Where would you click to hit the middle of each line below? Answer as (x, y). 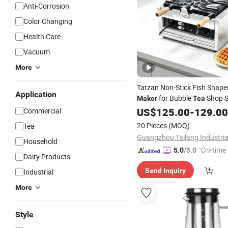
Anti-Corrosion (46, 6)
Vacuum (37, 52)
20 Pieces (152, 125)
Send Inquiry (165, 170)
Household (40, 141)
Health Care (42, 36)
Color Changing (48, 21)
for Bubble (175, 98)
